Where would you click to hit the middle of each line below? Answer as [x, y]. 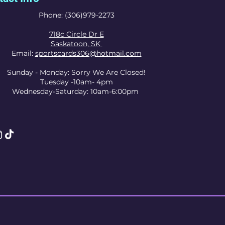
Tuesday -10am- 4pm [76, 82]
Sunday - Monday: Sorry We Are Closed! [76, 72]
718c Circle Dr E [76, 34]
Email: [23, 53]
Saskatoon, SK [76, 43]
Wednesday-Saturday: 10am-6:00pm [76, 91]
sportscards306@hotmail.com [88, 53]
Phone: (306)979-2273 [76, 15]
